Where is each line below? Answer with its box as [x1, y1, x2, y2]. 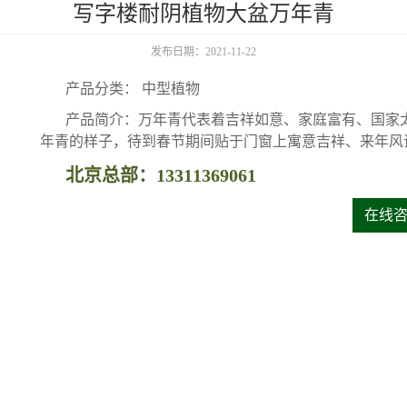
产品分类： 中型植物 [65, 81, 200, 96]
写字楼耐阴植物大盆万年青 [73, 2, 334, 25]
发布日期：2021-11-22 [151, 45, 256, 58]
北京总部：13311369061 [65, 165, 256, 185]
